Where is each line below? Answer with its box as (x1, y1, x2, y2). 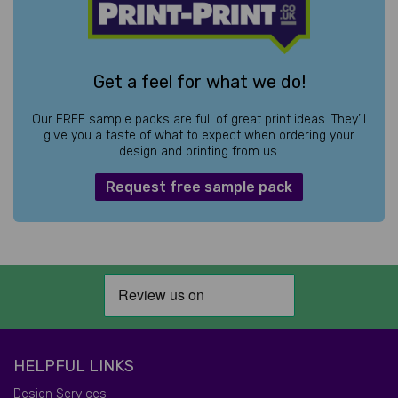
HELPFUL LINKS (13, 356, 134, 377)
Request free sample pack (106, 179, 292, 196)
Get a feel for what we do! (92, 71, 306, 93)
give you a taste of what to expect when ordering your (44, 128, 354, 144)
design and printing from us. (118, 144, 280, 160)
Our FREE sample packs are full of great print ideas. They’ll (32, 112, 366, 128)
